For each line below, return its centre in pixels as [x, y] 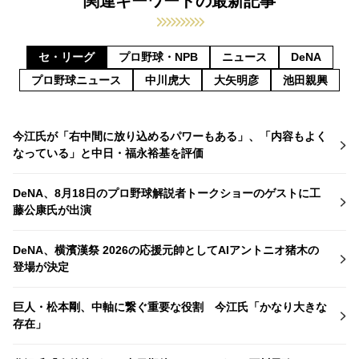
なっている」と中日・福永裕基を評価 [108, 153]
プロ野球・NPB [158, 57]
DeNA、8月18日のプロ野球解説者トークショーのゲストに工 [167, 193]
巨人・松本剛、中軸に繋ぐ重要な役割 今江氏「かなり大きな [170, 307]
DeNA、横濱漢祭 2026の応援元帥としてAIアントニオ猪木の [166, 250]
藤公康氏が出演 [52, 210]
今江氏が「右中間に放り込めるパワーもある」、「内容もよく [170, 136]
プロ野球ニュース [76, 80]
